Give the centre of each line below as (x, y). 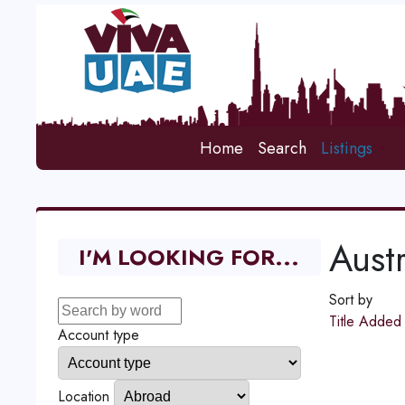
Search (283, 148)
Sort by (350, 300)
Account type (98, 335)
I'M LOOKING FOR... (189, 257)
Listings (347, 148)
